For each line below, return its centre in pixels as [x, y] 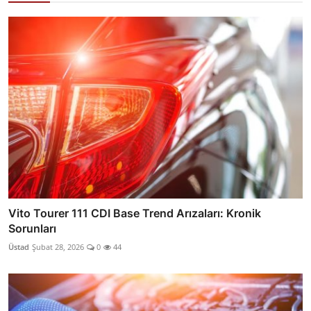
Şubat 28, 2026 [58, 247]
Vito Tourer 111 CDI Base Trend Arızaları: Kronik [135, 213]
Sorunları [32, 229]
